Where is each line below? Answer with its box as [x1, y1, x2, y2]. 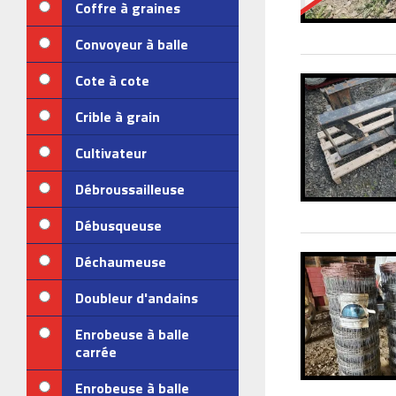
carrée [75, 341, 117, 362]
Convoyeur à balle [75, 34, 188, 55]
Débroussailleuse [75, 179, 185, 200]
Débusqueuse [75, 215, 162, 236]
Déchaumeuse [75, 251, 166, 272]
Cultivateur [75, 142, 147, 164]
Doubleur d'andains [75, 287, 198, 308]
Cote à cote [75, 70, 149, 91]
